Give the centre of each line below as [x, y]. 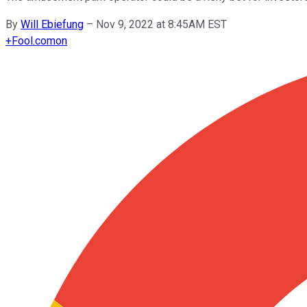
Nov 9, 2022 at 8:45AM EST [161, 24]
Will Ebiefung [52, 24]
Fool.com [34, 40]
